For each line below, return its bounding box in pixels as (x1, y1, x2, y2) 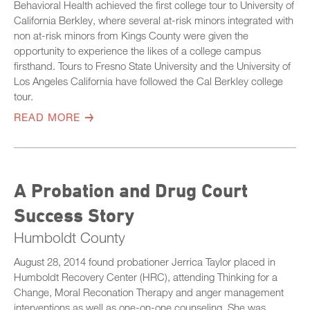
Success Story (14, 203, 134, 226)
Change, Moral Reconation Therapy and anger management (14, 285, 284, 298)
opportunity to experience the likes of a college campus (14, 44, 261, 57)
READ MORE (14, 110, 80, 123)
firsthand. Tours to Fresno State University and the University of (14, 59, 291, 72)
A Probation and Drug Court (14, 179, 248, 201)
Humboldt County (14, 228, 125, 246)
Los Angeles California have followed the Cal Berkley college (14, 74, 283, 87)
